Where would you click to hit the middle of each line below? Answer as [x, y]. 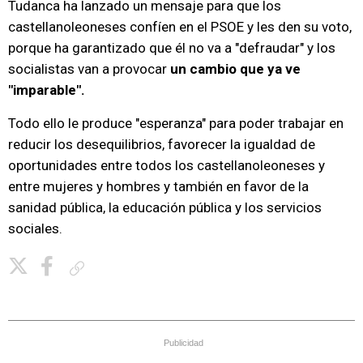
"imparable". [47, 90]
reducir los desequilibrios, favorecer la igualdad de [162, 145]
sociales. [35, 229]
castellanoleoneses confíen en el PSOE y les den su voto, [180, 27]
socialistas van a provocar [89, 69]
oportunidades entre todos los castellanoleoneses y [167, 166]
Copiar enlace [120, 268]
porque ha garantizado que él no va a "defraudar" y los [172, 48]
